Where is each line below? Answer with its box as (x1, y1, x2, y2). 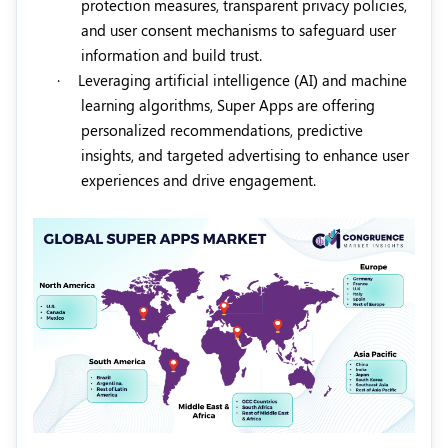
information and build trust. (81, 45, 262, 66)
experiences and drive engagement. (81, 170, 316, 191)
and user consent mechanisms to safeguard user (81, 20, 396, 41)
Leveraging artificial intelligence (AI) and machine (78, 70, 407, 91)
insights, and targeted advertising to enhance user (81, 145, 409, 166)
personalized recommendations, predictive (81, 120, 363, 141)
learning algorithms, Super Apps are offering (81, 95, 375, 116)
